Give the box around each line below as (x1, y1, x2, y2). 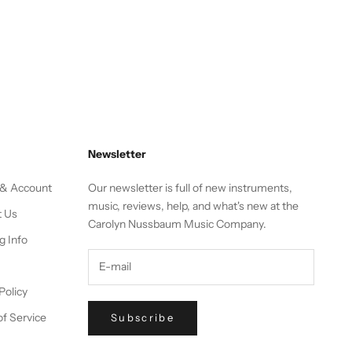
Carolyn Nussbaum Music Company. (88, 216, 266, 231)
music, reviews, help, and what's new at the (88, 198, 299, 213)
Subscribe (111, 311, 175, 324)
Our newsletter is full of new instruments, (88, 180, 292, 195)
